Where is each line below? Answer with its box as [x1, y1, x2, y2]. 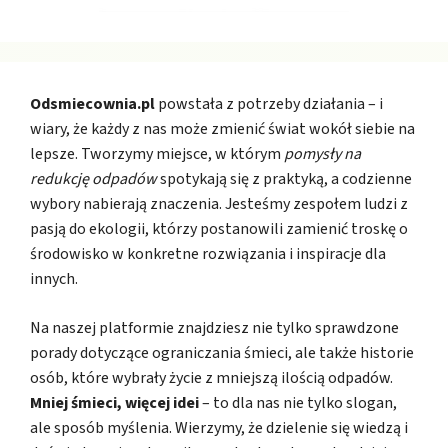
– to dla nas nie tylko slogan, [199, 392, 397, 415]
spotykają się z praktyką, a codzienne [157, 168, 412, 191]
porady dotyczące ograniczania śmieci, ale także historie [30, 342, 414, 365]
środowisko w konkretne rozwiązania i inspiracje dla [30, 243, 386, 266]
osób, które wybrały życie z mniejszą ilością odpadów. [30, 367, 393, 390]
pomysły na [284, 143, 361, 166]
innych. [30, 268, 78, 291]
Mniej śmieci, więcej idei [30, 392, 199, 415]
